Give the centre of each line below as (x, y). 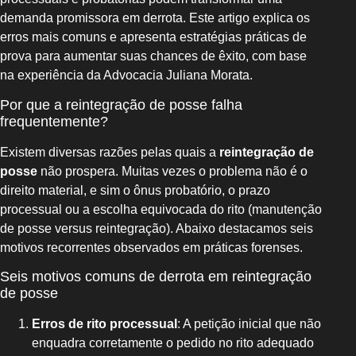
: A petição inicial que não (249, 324)
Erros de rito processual (104, 324)
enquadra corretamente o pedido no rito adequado (173, 343)
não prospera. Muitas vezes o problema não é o (172, 171)
